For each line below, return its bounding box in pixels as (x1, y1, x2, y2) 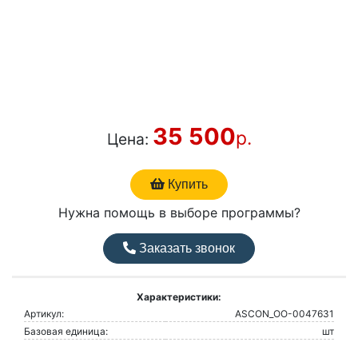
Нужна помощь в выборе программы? (58, 205, 300, 221)
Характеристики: (137, 291, 221, 304)
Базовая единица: (24, 325, 108, 338)
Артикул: (24, 308, 64, 320)
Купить (165, 177, 208, 192)
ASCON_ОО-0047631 (235, 308, 334, 320)
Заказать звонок (136, 241, 235, 256)
